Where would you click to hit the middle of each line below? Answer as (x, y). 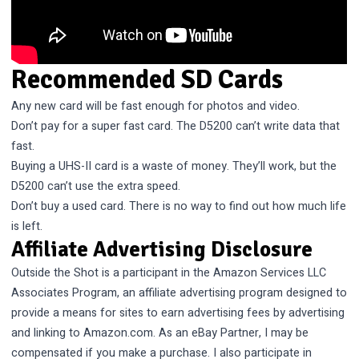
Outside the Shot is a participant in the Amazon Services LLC (169, 272)
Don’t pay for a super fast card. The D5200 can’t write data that (176, 126)
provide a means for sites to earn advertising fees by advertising (178, 313)
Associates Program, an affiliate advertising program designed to (179, 292)
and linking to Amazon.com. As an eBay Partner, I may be (160, 333)
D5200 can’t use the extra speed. (96, 186)
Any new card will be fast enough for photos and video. (156, 106)
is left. (27, 226)
